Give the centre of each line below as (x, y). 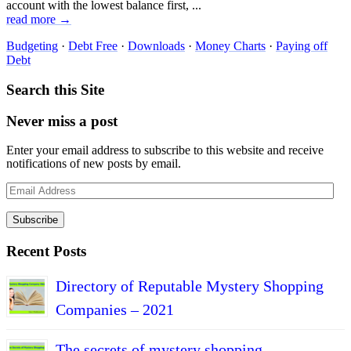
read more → (39, 19)
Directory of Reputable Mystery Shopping (190, 286)
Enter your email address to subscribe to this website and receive (165, 150)
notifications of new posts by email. (94, 164)
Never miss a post (62, 121)
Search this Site (55, 89)
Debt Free (93, 45)
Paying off (302, 45)
